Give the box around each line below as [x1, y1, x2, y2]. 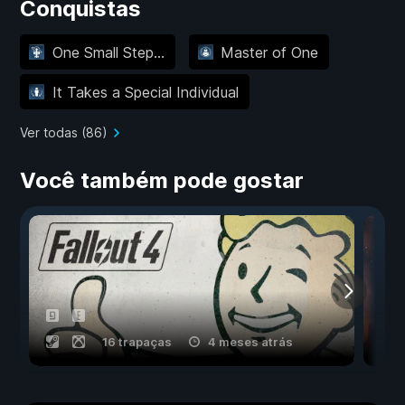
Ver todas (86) [20, 125, 108, 141]
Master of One [221, 42, 318, 61]
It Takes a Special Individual [52, 82, 239, 101]
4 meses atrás [208, 334, 293, 350]
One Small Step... [52, 42, 165, 61]
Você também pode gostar [20, 167, 304, 194]
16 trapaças [102, 334, 172, 350]
